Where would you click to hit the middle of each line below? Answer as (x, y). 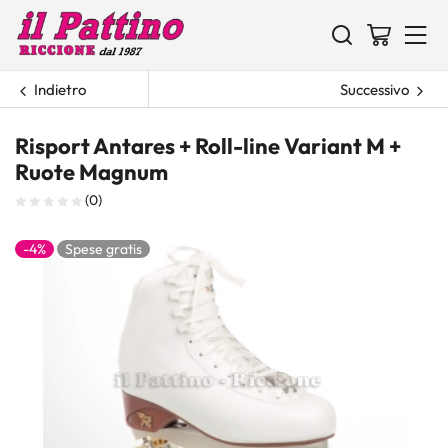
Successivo (374, 89)
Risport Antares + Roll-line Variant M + (208, 146)
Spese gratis (103, 249)
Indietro (60, 89)
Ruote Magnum (91, 172)
